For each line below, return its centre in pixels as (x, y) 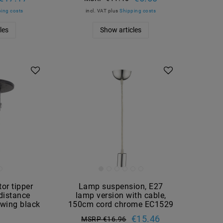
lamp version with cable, (121, 195)
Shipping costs (138, 10)
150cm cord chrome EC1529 (121, 204)
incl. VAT (96, 10)
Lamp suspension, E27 (121, 186)
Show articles (121, 30)
